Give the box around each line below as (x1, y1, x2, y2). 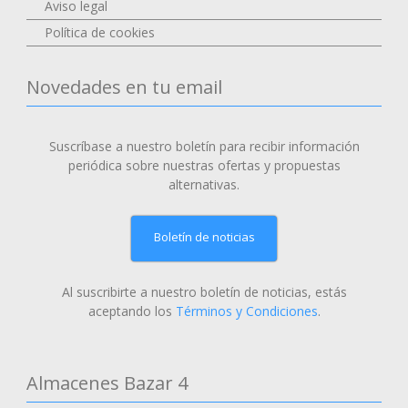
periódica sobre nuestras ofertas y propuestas (67, 156, 341, 174)
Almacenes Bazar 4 (26, 370, 189, 395)
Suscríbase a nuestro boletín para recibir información (48, 137, 360, 155)
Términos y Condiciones (175, 301, 318, 320)
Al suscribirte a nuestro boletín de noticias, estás (61, 282, 347, 301)
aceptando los (87, 301, 176, 320)
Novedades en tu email (26, 74, 223, 99)
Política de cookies (45, 23, 156, 41)
